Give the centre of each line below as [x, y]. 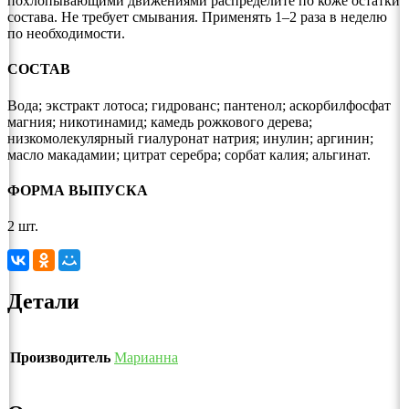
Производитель [60, 357]
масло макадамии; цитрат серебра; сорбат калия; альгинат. [189, 154]
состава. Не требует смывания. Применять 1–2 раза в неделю [197, 17]
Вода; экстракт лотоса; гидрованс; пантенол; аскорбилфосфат [199, 105]
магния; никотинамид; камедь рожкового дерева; [160, 121]
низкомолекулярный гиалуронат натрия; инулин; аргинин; [190, 138]
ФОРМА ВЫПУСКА [78, 190]
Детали [43, 302]
